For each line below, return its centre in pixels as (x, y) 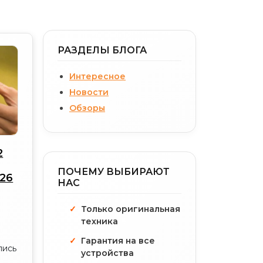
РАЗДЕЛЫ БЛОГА (102, 50)
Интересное (97, 76)
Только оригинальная (131, 209)
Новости (89, 92)
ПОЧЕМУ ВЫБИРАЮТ (114, 172)
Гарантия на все (118, 241)
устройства (107, 253)
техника (100, 221)
